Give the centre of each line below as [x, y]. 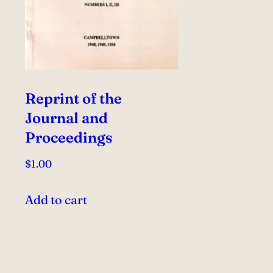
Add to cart [56, 200]
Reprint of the [73, 98]
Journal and [66, 118]
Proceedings [69, 137]
